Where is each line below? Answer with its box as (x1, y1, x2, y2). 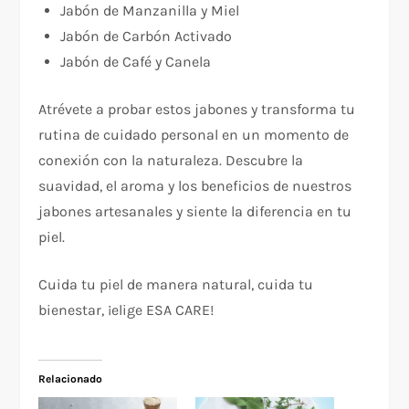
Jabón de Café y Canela (60, 53, 212, 71)
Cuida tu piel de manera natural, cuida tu (38, 276, 314, 294)
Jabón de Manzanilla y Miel (60, 2, 240, 20)
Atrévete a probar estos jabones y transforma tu (38, 100, 356, 119)
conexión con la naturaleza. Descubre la (38, 152, 304, 170)
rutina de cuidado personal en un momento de (38, 126, 350, 144)
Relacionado (38, 372, 103, 386)
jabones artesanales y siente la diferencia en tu (38, 203, 352, 221)
